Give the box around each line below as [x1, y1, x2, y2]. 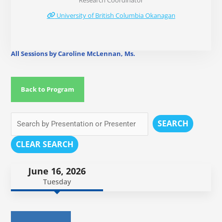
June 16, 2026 [28, 165, 86, 177]
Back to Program [21, 85, 75, 94]
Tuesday [43, 177, 71, 187]
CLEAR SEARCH [16, 139, 74, 150]
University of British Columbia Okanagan [55, 11, 175, 20]
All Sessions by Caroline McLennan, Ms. [11, 49, 136, 58]
